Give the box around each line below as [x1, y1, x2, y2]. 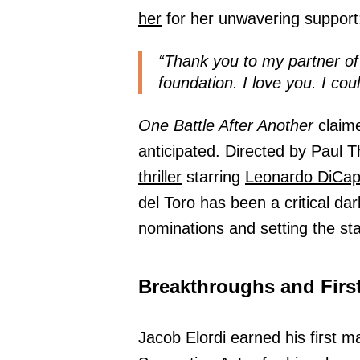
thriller [138, 168, 182, 186]
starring [182, 168, 245, 186]
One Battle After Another [138, 117, 313, 135]
